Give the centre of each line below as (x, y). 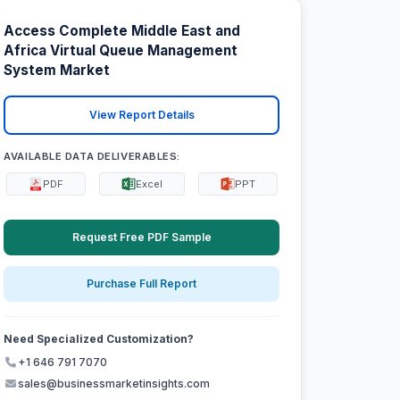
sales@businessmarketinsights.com (114, 384)
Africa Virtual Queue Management (121, 51)
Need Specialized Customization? (99, 339)
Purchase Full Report (142, 284)
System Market (57, 71)
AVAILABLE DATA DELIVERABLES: (92, 156)
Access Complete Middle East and (122, 31)
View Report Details (142, 115)
